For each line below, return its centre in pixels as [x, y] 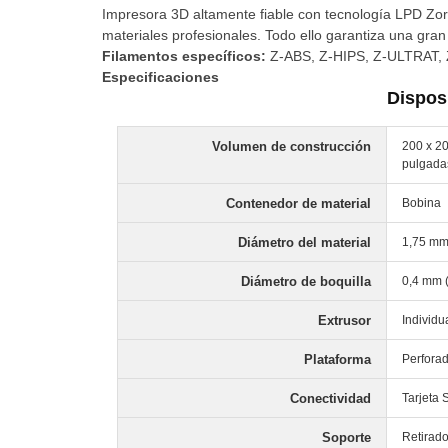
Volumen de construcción [291, 146]
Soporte [346, 437]
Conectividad [330, 398]
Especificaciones [160, 77]
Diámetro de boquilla [306, 281]
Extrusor [344, 320]
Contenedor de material [298, 203]
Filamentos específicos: [184, 56]
